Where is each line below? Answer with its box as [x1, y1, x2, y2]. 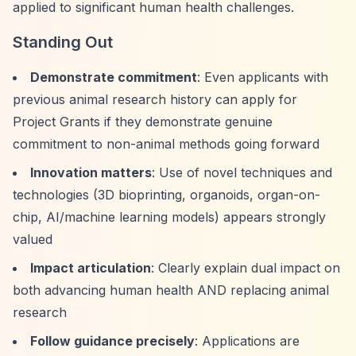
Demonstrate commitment [30, 69, 197, 85]
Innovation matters [30, 164, 152, 180]
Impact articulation [30, 260, 151, 276]
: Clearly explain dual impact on [151, 260, 340, 276]
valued [13, 231, 52, 247]
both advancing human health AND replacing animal [13, 282, 329, 298]
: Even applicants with [197, 69, 328, 85]
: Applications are [195, 333, 300, 349]
